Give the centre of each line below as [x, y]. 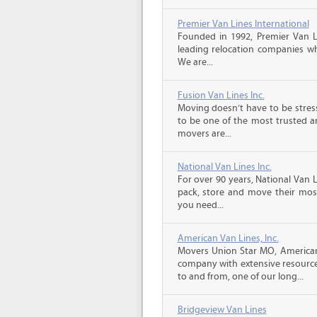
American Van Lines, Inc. [228, 238]
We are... [195, 62]
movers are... [204, 134]
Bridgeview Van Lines [222, 310]
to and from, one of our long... [240, 277]
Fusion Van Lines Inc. [221, 96]
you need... [200, 205]
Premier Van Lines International [243, 24]
